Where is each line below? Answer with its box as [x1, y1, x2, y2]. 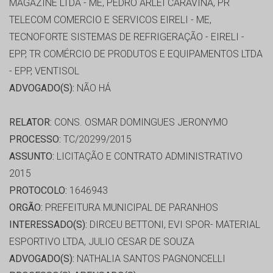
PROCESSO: [9, 133, 61, 146]
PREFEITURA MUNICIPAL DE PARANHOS [43, 202, 218, 214]
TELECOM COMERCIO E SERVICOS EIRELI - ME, [9, 14, 211, 26]
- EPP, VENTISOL [9, 65, 79, 77]
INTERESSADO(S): [9, 219, 87, 231]
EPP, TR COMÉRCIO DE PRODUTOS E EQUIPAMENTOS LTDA [9, 48, 263, 60]
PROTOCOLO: [9, 185, 67, 197]
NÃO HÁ [74, 82, 111, 94]
